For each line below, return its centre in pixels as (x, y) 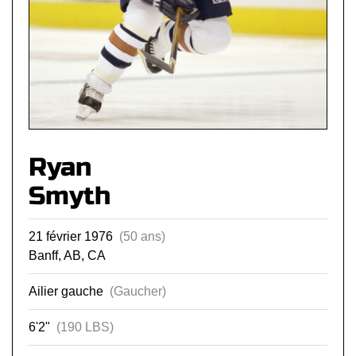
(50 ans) (142, 237)
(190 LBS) (85, 327)
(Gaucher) (138, 292)
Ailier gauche (69, 292)
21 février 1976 (74, 237)
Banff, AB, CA (67, 256)
